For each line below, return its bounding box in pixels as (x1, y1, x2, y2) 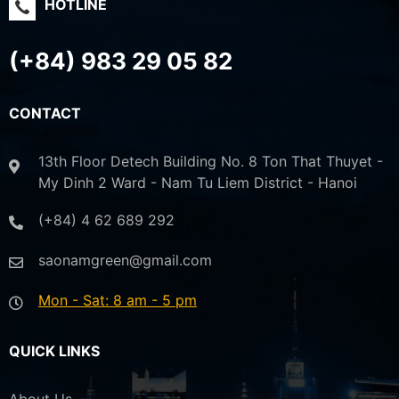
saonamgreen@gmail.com (38, 251, 212, 270)
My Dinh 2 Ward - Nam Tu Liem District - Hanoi (38, 174, 357, 192)
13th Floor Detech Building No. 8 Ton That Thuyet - (38, 152, 383, 171)
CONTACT (9, 104, 81, 123)
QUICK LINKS (9, 342, 100, 361)
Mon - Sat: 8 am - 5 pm (38, 291, 197, 310)
